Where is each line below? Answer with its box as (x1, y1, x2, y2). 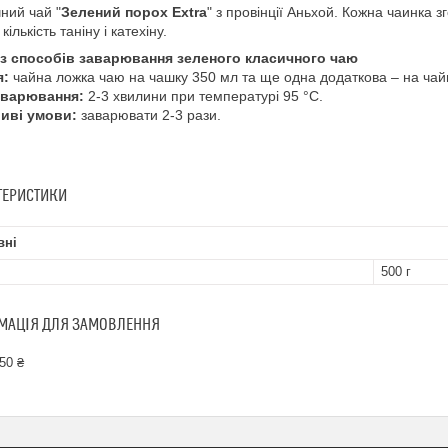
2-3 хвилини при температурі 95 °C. (84, 87, 323, 104)
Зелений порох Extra (61, 3, 207, 20)
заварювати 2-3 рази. (77, 106, 221, 123)
